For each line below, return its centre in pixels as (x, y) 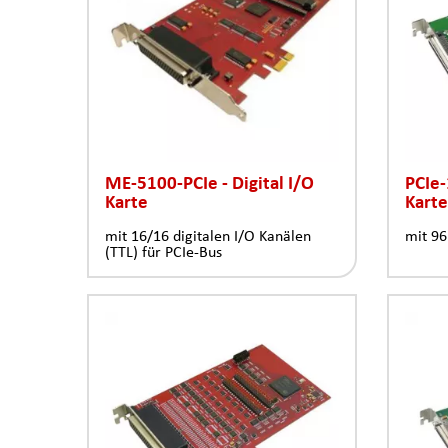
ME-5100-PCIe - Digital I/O (209, 182)
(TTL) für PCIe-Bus (163, 252)
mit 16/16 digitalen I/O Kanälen (208, 236)
